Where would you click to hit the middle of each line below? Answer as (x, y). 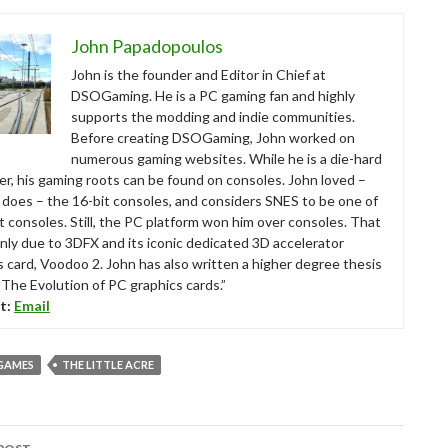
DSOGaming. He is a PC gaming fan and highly (213, 95)
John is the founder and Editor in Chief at (198, 74)
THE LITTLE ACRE (108, 364)
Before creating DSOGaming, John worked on (213, 137)
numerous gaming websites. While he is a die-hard (226, 158)
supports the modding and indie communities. (213, 116)
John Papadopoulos (147, 45)
